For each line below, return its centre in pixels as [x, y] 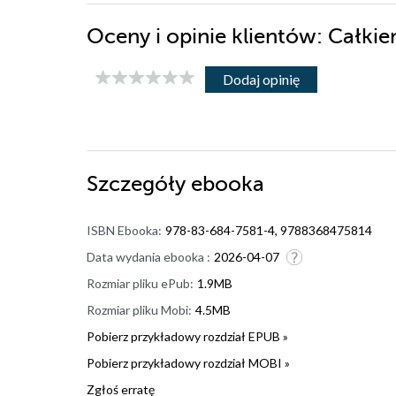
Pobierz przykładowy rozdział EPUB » [187, 337]
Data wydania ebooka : [148, 257]
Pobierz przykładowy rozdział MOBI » [188, 363]
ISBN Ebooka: [124, 231]
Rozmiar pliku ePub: [140, 284]
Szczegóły [139, 185]
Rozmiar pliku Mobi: [139, 310]
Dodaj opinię [261, 80]
